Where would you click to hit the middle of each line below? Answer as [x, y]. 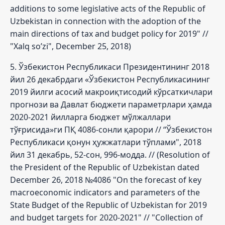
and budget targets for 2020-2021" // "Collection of [106, 217]
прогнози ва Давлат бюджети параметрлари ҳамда [111, 104]
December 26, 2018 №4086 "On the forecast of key [106, 180]
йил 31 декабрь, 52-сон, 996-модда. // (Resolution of [110, 154]
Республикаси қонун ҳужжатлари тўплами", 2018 [106, 142]
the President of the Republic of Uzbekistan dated [105, 167]
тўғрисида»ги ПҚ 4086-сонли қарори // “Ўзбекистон [111, 129]
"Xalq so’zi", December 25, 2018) [71, 46]
